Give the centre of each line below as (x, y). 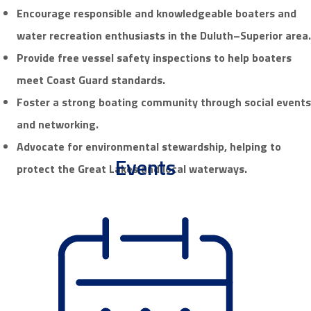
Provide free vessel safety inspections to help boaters (154, 58)
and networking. (58, 125)
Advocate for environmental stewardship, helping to (149, 147)
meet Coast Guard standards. (91, 80)
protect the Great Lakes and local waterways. (132, 169)
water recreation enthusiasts (91, 36)
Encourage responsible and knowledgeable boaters (147, 14)
